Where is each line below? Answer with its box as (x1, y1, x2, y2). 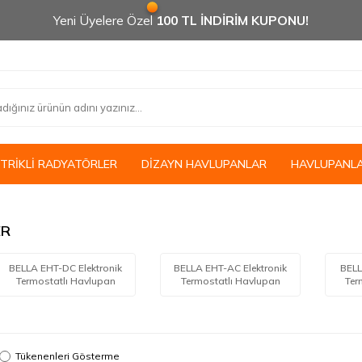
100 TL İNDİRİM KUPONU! (156, 12, 309, 28)
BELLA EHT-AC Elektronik (174, 262, 288, 274)
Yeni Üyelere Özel (53, 12, 156, 28)
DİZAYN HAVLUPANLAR (141, 157, 267, 171)
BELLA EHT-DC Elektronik (9, 262, 123, 274)
